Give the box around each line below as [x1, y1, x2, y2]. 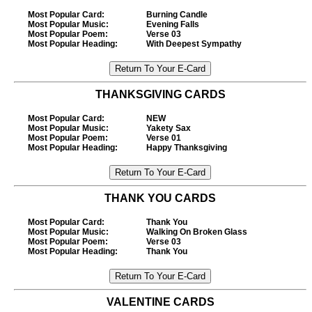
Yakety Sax [146, 123, 191, 133]
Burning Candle [146, 10, 208, 19]
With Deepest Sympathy [146, 39, 242, 49]
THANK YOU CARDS [104, 192, 216, 204]
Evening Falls [146, 19, 199, 29]
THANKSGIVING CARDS [95, 88, 226, 100]
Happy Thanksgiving [146, 143, 227, 153]
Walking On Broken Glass [146, 227, 247, 237]
